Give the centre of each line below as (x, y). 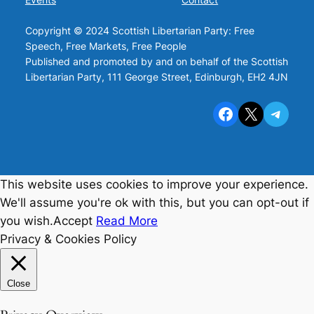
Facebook (221, 113)
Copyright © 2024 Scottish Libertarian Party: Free (139, 31)
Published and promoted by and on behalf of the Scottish (156, 62)
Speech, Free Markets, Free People (105, 46)
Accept (73, 220)
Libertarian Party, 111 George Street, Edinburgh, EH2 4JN (156, 77)
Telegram (275, 113)
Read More (127, 220)
